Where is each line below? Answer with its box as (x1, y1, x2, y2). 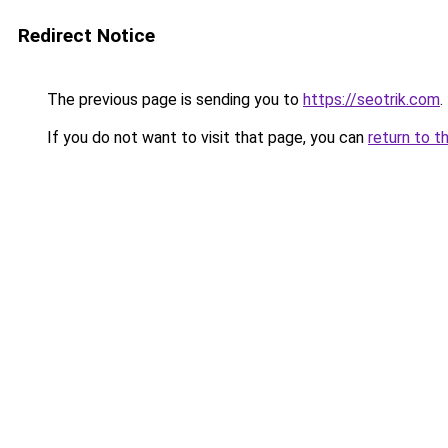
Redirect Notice (18, 24, 155, 47)
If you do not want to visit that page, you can (43, 128, 368, 147)
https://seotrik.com (303, 90, 440, 109)
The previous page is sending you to (43, 90, 303, 109)
